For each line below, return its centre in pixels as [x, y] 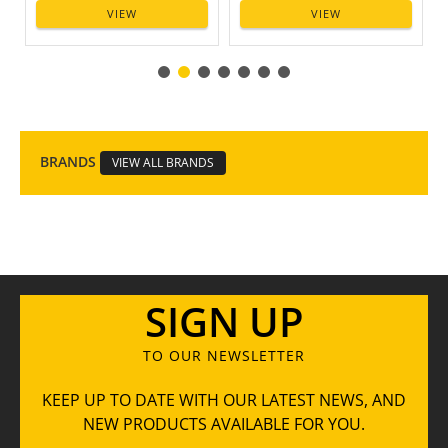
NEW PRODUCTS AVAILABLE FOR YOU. [224, 424]
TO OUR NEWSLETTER [224, 355]
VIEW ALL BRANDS [163, 162]
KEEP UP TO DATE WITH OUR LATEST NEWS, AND [224, 400]
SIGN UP [224, 321]
